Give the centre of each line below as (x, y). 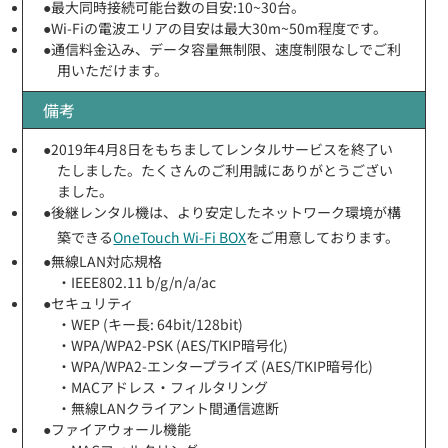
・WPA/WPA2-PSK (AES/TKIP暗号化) (173, 344)
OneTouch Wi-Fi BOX (180, 236)
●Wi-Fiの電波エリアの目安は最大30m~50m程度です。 (215, 27)
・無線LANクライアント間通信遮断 (168, 407)
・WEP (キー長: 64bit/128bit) (150, 323)
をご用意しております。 (323, 236)
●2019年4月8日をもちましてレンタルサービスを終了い (218, 148)
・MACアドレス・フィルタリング (163, 386)
